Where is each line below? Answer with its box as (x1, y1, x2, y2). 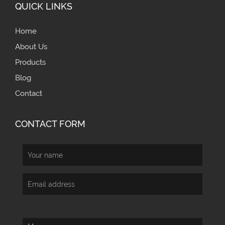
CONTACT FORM (15, 119, 85, 130)
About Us (15, 42, 47, 52)
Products (15, 58, 46, 67)
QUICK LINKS (15, 1, 72, 12)
